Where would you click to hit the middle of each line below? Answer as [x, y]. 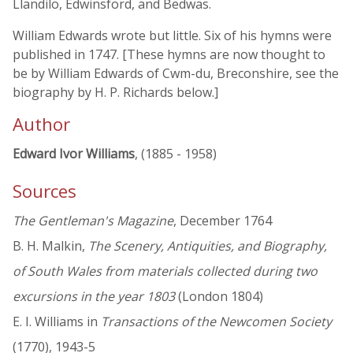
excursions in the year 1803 [94, 297]
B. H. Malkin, [50, 246]
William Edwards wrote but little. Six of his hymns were [172, 35]
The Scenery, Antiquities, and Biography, [208, 246]
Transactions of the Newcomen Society [216, 322]
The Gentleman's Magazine [93, 221]
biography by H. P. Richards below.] [115, 92]
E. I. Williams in [57, 322]
